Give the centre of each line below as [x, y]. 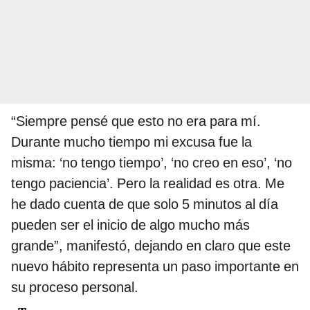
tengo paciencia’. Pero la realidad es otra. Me [148, 183]
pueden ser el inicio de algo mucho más [130, 225]
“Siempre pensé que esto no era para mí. [136, 121]
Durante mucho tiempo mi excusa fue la [131, 142]
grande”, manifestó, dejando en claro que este [151, 245]
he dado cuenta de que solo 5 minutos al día [145, 204]
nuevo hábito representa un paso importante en [155, 266]
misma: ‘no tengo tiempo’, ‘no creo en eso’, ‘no [152, 162]
